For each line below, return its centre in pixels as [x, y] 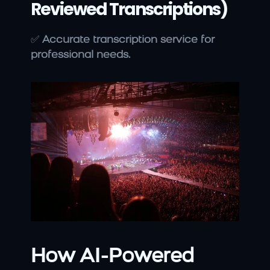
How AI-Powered [112, 257]
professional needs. [81, 55]
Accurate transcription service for [128, 40]
